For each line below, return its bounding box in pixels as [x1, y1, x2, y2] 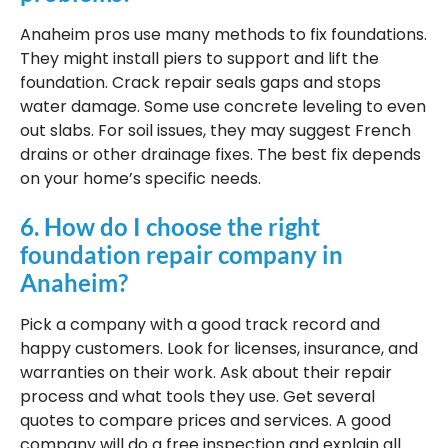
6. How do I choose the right [20, 212, 320, 242]
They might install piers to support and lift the [20, 46, 379, 70]
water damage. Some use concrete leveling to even [20, 94, 426, 118]
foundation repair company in [20, 240, 343, 270]
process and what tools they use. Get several [20, 385, 375, 409]
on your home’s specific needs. [20, 166, 261, 190]
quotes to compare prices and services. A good [20, 409, 391, 433]
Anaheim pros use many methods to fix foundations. [20, 22, 427, 46]
